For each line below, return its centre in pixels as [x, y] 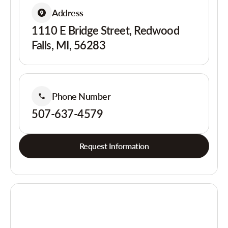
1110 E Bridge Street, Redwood [106, 30]
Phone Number [81, 96]
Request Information [114, 146]
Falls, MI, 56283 [69, 45]
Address [68, 12]
